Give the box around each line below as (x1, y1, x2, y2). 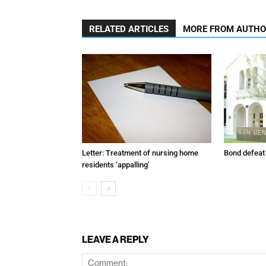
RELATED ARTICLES (89, 23, 169, 34)
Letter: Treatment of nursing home (82, 148, 198, 157)
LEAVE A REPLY (82, 233, 149, 245)
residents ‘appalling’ (82, 160, 150, 169)
